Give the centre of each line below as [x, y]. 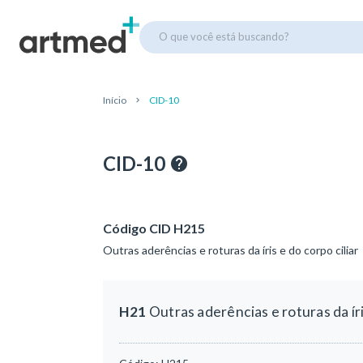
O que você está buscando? [224, 36]
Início [115, 100]
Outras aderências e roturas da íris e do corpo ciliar [231, 250]
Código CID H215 [154, 228]
